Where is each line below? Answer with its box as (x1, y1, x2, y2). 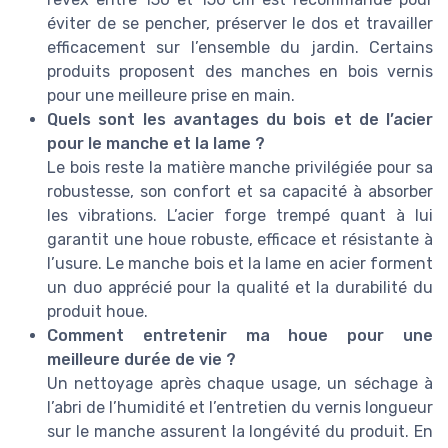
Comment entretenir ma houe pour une (47, 325, 433, 345)
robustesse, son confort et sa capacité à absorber (47, 181, 433, 201)
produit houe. (47, 301, 148, 321)
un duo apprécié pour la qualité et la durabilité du (47, 277, 433, 297)
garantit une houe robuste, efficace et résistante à (47, 229, 433, 249)
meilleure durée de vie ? (47, 349, 236, 369)
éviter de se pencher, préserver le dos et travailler (47, 13, 433, 33)
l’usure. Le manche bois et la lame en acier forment (47, 253, 433, 273)
